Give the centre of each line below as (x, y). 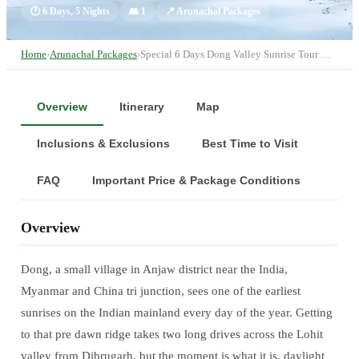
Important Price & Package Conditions (196, 180)
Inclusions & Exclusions (103, 143)
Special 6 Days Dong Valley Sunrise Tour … (235, 54)
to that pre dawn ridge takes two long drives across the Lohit (171, 334)
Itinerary (141, 106)
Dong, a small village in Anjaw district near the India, (154, 269)
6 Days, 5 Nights (76, 11)
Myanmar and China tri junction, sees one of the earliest (160, 290)
